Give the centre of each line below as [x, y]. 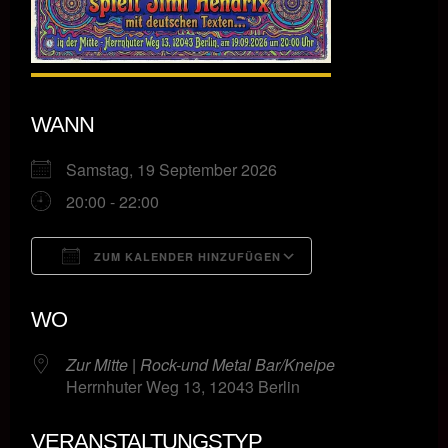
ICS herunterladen [131, 293]
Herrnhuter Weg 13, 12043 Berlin [183, 386]
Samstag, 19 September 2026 [179, 169]
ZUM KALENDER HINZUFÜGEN [185, 256]
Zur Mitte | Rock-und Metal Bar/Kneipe [200, 364]
